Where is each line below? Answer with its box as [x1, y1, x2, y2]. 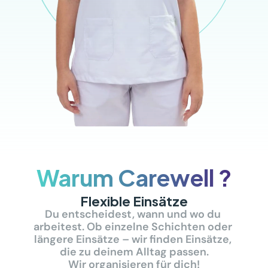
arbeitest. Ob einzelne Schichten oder [33, 220, 232, 234]
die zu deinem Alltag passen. [59, 245, 209, 259]
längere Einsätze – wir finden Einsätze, [34, 232, 232, 246]
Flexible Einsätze [80, 189, 188, 211]
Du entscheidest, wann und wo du [45, 207, 221, 221]
